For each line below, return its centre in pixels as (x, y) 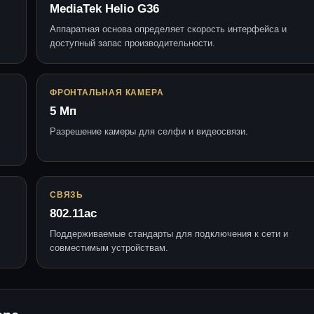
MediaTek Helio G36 (104, 8)
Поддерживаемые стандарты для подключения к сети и (169, 233)
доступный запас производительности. (132, 43)
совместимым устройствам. (109, 247)
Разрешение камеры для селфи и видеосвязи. (149, 131)
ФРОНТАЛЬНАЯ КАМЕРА (107, 92)
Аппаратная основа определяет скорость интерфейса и (168, 29)
